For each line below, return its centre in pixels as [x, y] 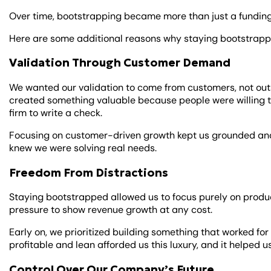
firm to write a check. [57, 113]
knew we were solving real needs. [83, 148]
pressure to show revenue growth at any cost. [112, 210]
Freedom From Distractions [89, 172]
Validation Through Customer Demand [120, 63]
